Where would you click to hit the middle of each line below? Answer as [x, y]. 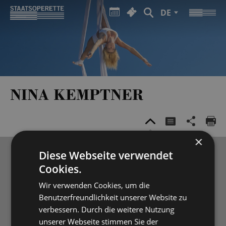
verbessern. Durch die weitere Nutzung [107, 209]
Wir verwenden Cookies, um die [94, 185]
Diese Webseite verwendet [106, 155]
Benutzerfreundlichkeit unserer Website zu [113, 197]
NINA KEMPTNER [77, 94]
